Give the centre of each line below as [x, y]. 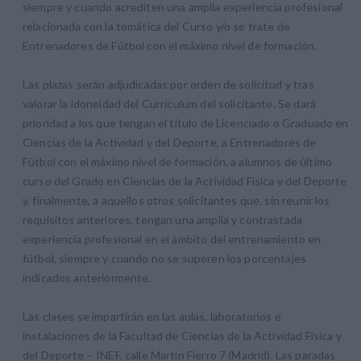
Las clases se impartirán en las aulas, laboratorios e [152, 316]
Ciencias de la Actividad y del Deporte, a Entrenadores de [170, 142]
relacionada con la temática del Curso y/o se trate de [156, 26]
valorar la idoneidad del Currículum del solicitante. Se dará [169, 103]
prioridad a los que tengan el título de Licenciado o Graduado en [186, 122]
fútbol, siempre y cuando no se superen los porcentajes [165, 258]
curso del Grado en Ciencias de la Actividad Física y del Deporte [185, 180]
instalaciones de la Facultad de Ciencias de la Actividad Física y [182, 335]
